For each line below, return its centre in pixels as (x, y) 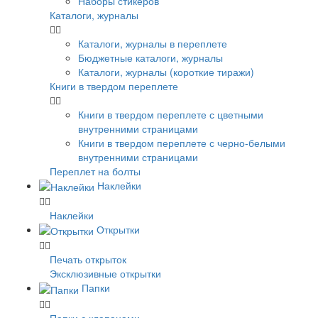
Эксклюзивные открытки (105, 274)
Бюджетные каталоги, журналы (150, 57)
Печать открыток (88, 259)
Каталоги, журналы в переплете (153, 43)
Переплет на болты (95, 171)
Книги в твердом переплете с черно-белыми (182, 142)
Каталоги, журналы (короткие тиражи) (166, 71)
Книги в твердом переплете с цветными (171, 114)
